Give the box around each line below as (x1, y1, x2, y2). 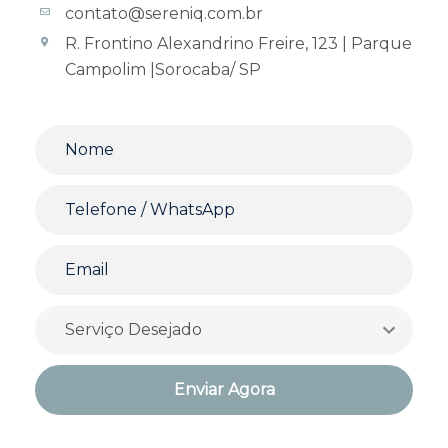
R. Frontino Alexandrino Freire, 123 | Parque (65, 34, 412, 54)
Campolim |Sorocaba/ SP (65, 60, 261, 80)
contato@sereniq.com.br (65, 4, 263, 24)
